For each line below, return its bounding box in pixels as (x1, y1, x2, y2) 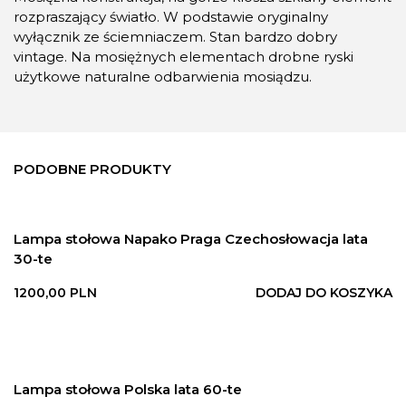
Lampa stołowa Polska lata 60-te (14, 380, 242, 398)
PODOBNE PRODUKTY (14, 159, 171, 178)
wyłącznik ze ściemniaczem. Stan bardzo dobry (14, 27, 337, 45)
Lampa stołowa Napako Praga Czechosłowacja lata (14, 229, 368, 247)
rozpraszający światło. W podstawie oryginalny (14, 7, 328, 25)
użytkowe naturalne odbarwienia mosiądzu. (14, 67, 312, 85)
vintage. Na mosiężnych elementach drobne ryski (14, 47, 353, 65)
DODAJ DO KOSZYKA (256, 284, 392, 301)
